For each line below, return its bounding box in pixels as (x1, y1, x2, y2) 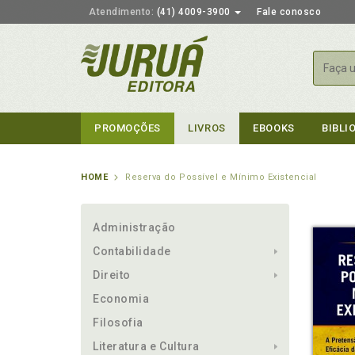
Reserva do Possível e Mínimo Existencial (125, 172, 317, 182)
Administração (93, 221, 177, 234)
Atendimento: (89, 6, 154, 17)
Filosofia (93, 316, 143, 329)
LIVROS (188, 122, 226, 134)
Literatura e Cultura (93, 340, 200, 353)
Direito (93, 269, 131, 281)
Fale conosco (257, 6, 321, 17)
